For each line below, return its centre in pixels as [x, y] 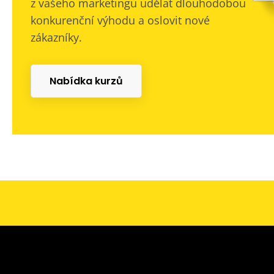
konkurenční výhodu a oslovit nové [120, 20]
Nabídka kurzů [86, 81]
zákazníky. [56, 38]
